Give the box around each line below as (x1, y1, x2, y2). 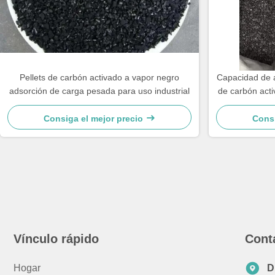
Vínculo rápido (14, 232, 99, 246)
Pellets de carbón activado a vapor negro (20, 72, 179, 82)
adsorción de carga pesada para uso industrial (9, 86, 190, 96)
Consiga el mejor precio (44, 114, 145, 123)
